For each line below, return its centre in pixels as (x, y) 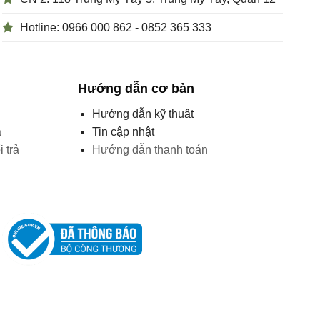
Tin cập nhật (124, 132)
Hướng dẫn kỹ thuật (143, 114)
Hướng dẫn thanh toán (150, 150)
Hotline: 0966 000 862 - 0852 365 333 (115, 28)
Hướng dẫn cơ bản (136, 89)
